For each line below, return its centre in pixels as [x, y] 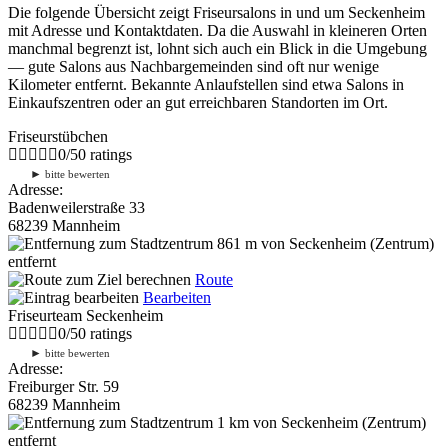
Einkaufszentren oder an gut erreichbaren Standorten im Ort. [198, 102]
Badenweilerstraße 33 [76, 207]
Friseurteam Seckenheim [85, 315]
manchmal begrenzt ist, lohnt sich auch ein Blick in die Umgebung [217, 48]
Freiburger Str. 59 [63, 386]
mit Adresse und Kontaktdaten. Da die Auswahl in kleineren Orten [217, 30]
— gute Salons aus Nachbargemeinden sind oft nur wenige [193, 66]
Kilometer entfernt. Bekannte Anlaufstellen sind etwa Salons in [206, 84]
